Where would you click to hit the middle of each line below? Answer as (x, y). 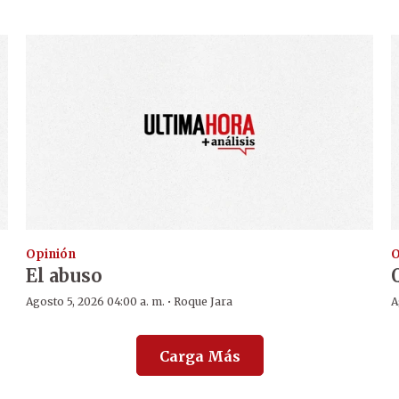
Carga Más (199, 356)
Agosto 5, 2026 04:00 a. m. (96, 301)
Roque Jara (204, 301)
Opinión (51, 254)
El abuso (65, 275)
